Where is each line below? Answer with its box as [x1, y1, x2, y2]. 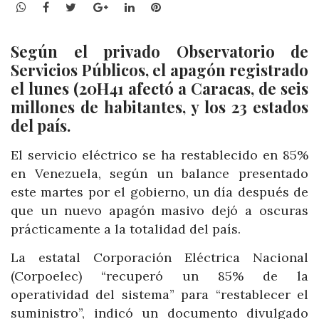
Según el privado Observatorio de [11, 41, 308, 63]
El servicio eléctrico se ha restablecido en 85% [11, 147, 308, 164]
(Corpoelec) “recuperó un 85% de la [11, 267, 308, 284]
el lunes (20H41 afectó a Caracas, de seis [11, 78, 308, 100]
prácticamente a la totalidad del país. [11, 221, 241, 238]
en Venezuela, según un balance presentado [11, 165, 308, 182]
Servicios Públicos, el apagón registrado [11, 59, 308, 81]
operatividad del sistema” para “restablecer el [11, 286, 308, 303]
